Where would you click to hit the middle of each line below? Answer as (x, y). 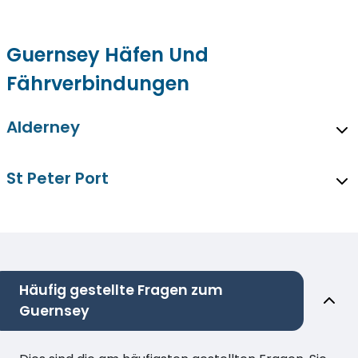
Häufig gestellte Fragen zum (121, 290)
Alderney (43, 127)
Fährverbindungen (98, 83)
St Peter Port (58, 178)
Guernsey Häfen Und (107, 54)
